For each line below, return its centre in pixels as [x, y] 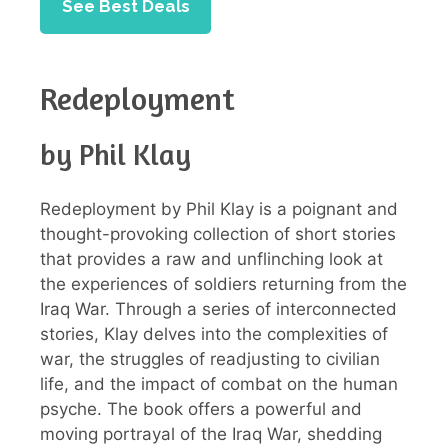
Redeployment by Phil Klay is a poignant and [219, 209]
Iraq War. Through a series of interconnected [218, 309]
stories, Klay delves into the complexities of [214, 334]
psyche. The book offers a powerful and [201, 409]
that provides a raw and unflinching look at [211, 259]
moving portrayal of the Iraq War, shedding [211, 434]
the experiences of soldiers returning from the [223, 284]
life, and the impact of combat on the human [219, 384]
